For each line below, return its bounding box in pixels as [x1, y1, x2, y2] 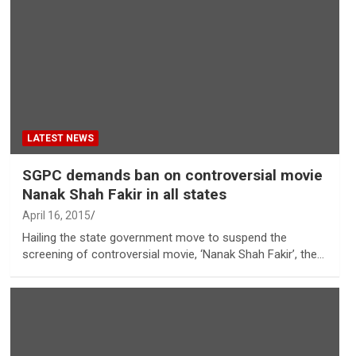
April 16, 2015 [21, 209, 91, 222]
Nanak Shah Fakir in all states [21, 185, 226, 204]
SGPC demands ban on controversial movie [21, 166, 323, 185]
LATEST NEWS [26, 133, 94, 145]
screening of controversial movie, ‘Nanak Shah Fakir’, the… [21, 247, 324, 262]
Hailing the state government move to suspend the [21, 230, 287, 246]
